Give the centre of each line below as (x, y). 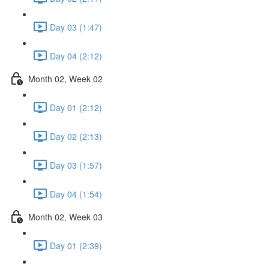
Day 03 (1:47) (76, 27)
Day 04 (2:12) (76, 56)
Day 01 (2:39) (76, 245)
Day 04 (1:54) (76, 194)
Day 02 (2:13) (76, 136)
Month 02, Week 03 (65, 216)
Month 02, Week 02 (65, 78)
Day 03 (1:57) (76, 165)
